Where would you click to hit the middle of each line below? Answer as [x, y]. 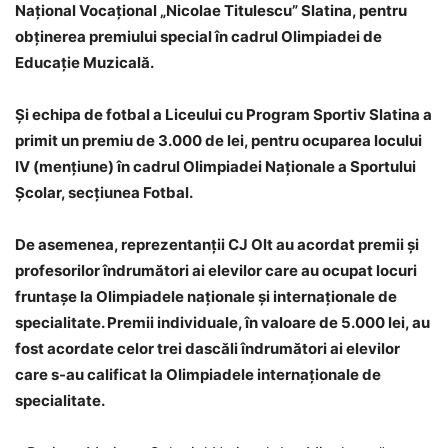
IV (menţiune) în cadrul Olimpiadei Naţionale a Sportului [215, 167]
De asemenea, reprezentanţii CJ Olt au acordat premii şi [217, 245]
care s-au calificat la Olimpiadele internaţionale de [198, 375]
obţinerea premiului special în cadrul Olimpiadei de [198, 37]
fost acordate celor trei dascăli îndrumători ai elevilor [207, 349]
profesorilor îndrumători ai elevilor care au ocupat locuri [216, 271]
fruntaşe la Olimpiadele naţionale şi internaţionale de [206, 297]
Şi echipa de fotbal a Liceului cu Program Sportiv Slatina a [223, 115]
